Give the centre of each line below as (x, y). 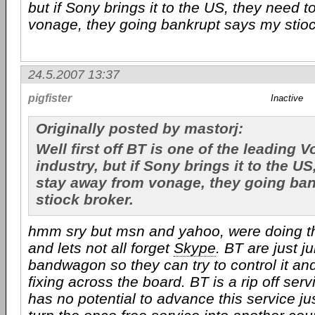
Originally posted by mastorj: (140, 128)
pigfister (50, 98)
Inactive (287, 98)
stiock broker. (85, 199)
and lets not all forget (101, 248)
